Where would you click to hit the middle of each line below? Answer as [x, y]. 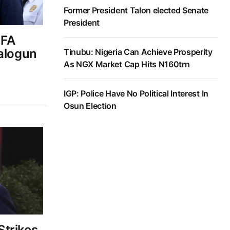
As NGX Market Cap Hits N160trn [127, 64]
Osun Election [90, 106]
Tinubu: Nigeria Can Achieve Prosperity [138, 52]
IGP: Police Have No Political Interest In [136, 94]
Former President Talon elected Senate [136, 11]
